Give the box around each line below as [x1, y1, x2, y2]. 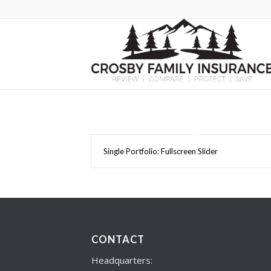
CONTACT [91, 233, 145, 246]
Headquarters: [91, 253, 152, 266]
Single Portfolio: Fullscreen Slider [103, 146, 218, 156]
